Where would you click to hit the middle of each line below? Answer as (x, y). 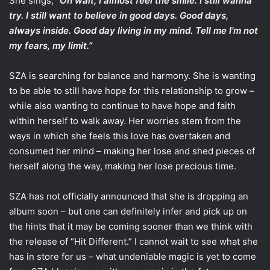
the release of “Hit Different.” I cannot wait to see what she (133, 241)
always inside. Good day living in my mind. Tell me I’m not (133, 30)
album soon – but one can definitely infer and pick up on (128, 211)
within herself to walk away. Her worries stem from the (125, 121)
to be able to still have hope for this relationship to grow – (132, 90)
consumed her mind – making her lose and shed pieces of (132, 151)
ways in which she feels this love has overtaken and (120, 136)
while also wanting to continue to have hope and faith (122, 105)
